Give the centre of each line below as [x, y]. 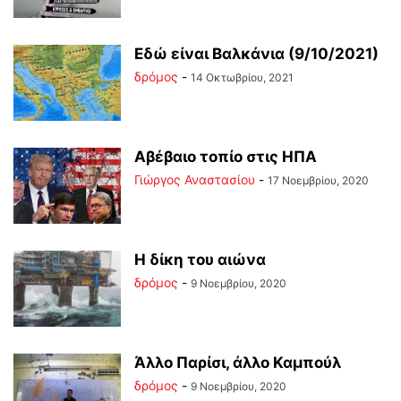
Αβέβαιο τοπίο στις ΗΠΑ [226, 157]
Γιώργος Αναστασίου [195, 179]
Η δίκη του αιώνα [200, 260]
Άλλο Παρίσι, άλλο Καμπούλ [238, 363]
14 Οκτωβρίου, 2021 [242, 77]
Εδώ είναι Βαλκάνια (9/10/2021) [256, 54]
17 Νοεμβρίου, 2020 [318, 180]
